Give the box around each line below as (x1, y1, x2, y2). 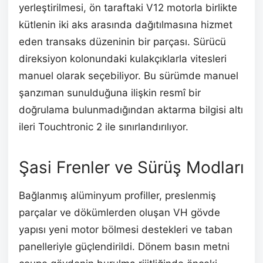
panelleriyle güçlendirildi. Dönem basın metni (19, 241, 230, 253)
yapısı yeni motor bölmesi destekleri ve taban (19, 224, 232, 236)
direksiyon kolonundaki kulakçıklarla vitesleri (19, 53, 227, 65)
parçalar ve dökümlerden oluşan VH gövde (19, 207, 220, 219)
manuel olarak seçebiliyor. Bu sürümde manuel (19, 70, 238, 82)
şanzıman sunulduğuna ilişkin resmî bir (19, 87, 201, 99)
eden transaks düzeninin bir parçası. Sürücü (19, 36, 226, 48)
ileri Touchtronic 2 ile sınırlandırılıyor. (19, 121, 188, 133)
